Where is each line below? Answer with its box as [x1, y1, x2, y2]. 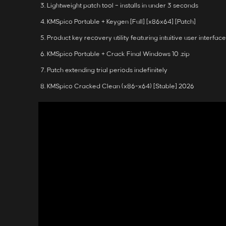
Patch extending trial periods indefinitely [47, 67, 167, 74]
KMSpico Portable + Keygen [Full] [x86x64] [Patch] [47, 18, 196, 25]
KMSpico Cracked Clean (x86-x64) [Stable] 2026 [47, 83, 194, 90]
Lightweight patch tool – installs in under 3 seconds [47, 2, 198, 9]
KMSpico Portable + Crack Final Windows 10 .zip [47, 50, 190, 58]
